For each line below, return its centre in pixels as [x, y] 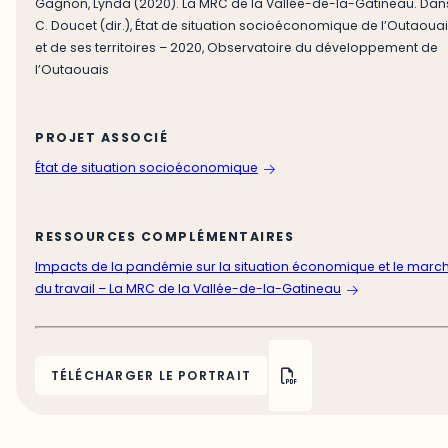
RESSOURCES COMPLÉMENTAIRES [165, 236]
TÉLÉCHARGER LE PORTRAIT [151, 376]
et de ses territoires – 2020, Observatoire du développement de [237, 47]
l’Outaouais [72, 69]
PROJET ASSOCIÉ [102, 137]
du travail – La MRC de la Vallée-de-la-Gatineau [188, 288]
